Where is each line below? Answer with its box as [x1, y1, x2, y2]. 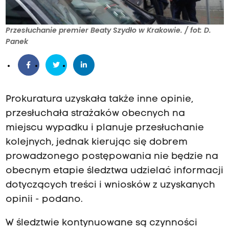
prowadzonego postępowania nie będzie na [5, 152, 218, 162]
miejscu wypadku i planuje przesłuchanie [5, 123, 204, 133]
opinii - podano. [5, 195, 83, 205]
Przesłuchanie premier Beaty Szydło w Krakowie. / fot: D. [5, 25, 211, 36]
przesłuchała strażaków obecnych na [5, 109, 185, 119]
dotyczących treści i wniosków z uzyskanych [5, 180, 215, 191]
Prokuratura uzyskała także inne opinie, [5, 95, 193, 105]
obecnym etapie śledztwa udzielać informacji [5, 166, 223, 176]
